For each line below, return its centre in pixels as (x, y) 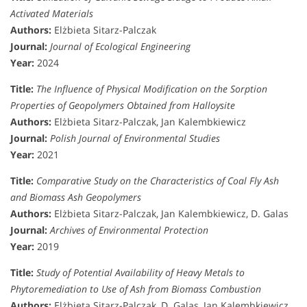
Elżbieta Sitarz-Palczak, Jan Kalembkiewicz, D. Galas (170, 213)
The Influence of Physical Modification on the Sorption (152, 88)
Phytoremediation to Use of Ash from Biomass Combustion (136, 288)
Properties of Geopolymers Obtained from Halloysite (123, 105)
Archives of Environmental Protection (129, 230)
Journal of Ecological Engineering (120, 46)
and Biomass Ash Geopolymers (76, 197)
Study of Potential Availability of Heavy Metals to (140, 272)
